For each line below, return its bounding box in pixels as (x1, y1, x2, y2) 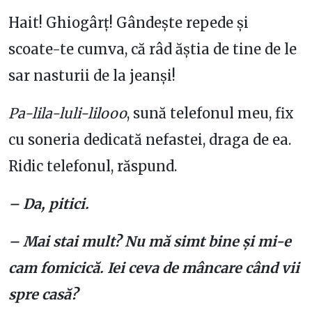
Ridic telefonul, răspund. (8, 157, 177, 175)
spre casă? (8, 286, 78, 303)
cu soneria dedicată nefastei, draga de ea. (8, 131, 291, 148)
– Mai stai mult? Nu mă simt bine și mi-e (8, 233, 291, 250)
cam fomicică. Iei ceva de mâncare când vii (8, 259, 299, 276)
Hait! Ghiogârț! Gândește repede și (8, 14, 249, 31)
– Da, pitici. (8, 195, 89, 212)
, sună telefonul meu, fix (127, 104, 294, 122)
